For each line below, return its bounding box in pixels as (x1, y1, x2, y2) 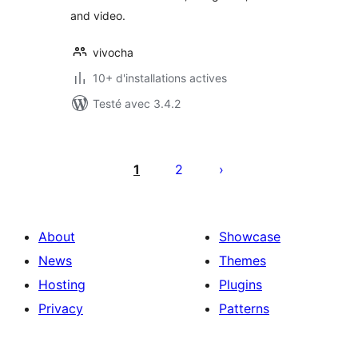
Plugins (219, 276, 262, 292)
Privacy (38, 300, 83, 316)
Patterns (219, 300, 269, 316)
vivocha (93, 46, 133, 59)
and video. (70, 9, 125, 22)
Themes (219, 253, 266, 268)
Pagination (70, 133, 169, 157)
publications (70, 178, 184, 201)
